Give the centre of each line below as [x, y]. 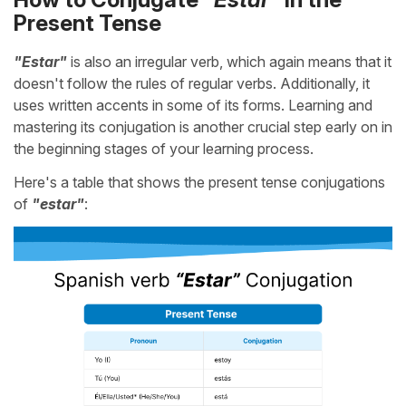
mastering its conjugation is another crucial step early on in [203, 127]
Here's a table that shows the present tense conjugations [199, 183]
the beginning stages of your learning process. [164, 149]
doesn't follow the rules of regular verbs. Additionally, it [192, 84]
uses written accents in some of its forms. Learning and [193, 106]
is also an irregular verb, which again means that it [229, 62]
